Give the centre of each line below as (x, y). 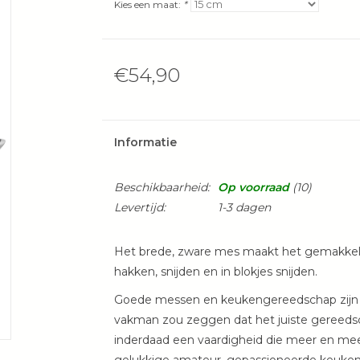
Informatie (145, 143)
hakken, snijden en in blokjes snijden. (215, 272)
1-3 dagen (244, 208)
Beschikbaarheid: (162, 188)
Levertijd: (139, 208)
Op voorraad (253, 188)
